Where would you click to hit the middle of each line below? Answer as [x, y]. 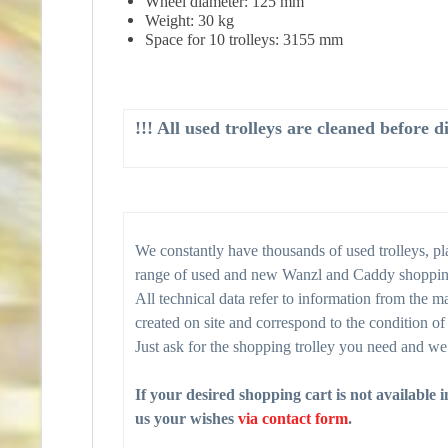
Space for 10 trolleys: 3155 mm [244, 39]
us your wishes [186, 418]
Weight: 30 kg [189, 20]
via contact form [293, 418]
